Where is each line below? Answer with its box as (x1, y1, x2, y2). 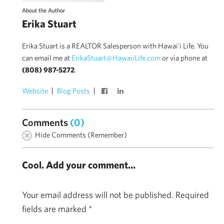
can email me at (22, 53, 71, 62)
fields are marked (22, 203, 88, 214)
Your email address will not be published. (22, 189, 173, 200)
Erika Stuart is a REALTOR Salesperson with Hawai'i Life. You (22, 41, 208, 50)
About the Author (22, 6, 65, 13)
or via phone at (160, 53, 207, 62)
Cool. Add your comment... (22, 158, 135, 170)
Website (22, 86, 48, 95)
